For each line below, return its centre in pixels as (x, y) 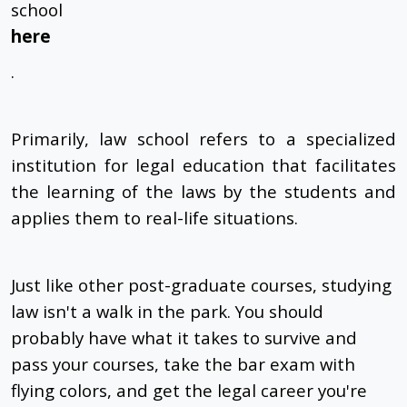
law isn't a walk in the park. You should (167, 312)
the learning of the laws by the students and (203, 192)
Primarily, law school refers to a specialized (203, 139)
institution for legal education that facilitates (203, 165)
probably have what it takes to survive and (184, 338)
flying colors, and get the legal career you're (189, 391)
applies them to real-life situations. (154, 218)
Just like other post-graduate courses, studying (201, 285)
